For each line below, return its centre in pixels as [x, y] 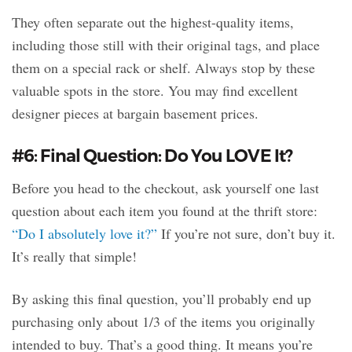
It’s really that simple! [74, 256]
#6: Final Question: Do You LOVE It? [152, 156]
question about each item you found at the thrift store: [165, 210]
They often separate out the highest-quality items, [153, 22]
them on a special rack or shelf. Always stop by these [163, 67]
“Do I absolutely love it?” [86, 233]
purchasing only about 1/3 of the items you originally [163, 321]
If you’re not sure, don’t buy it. [248, 233]
